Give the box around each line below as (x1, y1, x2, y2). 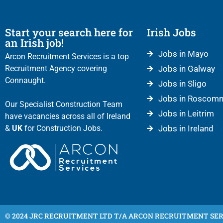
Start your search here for (5, 25, 133, 39)
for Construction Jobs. (22, 123, 103, 133)
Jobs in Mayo (158, 48, 209, 59)
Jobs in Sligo (158, 78, 207, 89)
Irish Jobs (147, 25, 196, 39)
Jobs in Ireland (158, 123, 214, 133)
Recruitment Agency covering (5, 63, 107, 73)
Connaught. (5, 75, 46, 85)
